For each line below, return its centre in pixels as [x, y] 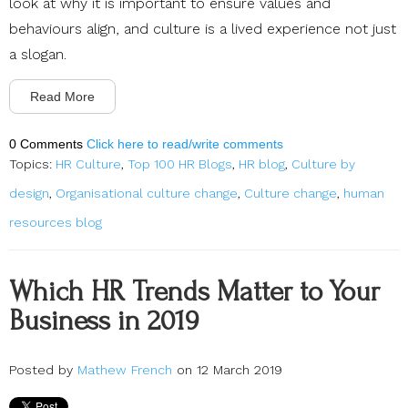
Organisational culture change [147, 193]
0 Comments [48, 143]
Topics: [32, 163]
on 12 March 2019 [227, 369]
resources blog [56, 222]
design [29, 193]
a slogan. [38, 54]
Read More [62, 96]
